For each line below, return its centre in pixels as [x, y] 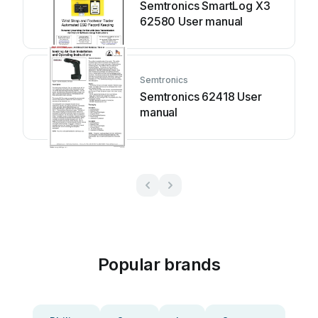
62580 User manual [192, 21]
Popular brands [159, 264]
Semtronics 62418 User [201, 97]
